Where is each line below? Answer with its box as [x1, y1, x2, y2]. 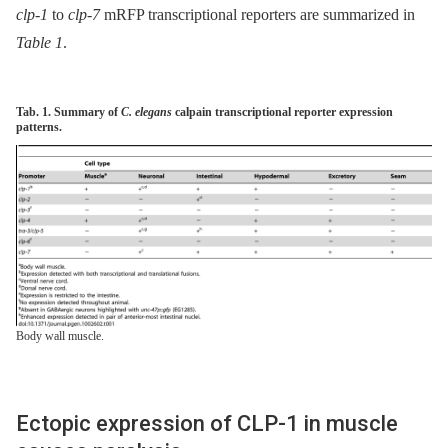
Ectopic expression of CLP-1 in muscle [16, 411, 398, 437]
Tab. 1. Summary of [16, 105, 121, 120]
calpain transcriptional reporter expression [172, 105, 393, 120]
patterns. [16, 120, 62, 135]
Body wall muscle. [16, 329, 104, 344]
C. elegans [121, 105, 172, 120]
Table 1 [16, 34, 63, 52]
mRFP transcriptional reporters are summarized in [100, 6, 415, 24]
